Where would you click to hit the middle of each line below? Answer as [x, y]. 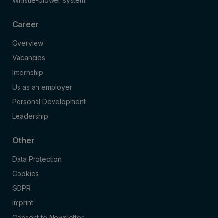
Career [26, 25]
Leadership [30, 116]
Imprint [23, 203]
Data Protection [37, 159]
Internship [28, 73]
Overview [28, 43]
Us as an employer [42, 87]
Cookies [26, 174]
